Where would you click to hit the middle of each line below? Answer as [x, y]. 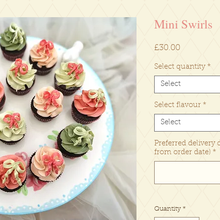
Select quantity [180, 67]
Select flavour [178, 105]
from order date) [182, 152]
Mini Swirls [183, 24]
